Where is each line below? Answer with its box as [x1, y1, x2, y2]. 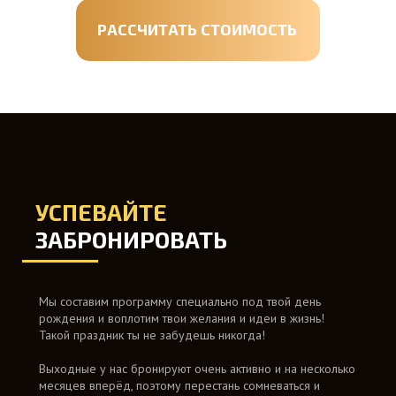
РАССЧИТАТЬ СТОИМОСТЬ [97, 19, 297, 39]
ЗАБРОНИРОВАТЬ [34, 225, 227, 253]
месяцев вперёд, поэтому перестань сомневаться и [39, 377, 320, 393]
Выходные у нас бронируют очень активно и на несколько [39, 361, 355, 377]
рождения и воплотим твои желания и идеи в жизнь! [39, 310, 324, 326]
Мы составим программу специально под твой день [39, 293, 321, 309]
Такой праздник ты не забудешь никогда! [39, 327, 265, 343]
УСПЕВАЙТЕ [34, 198, 167, 225]
